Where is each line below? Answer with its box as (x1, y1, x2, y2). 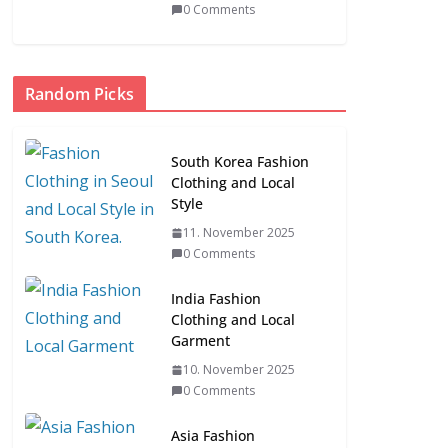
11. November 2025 (183, 224, 295, 241)
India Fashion (171, 289, 261, 308)
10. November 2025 (183, 361, 295, 378)
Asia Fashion (171, 426, 255, 445)
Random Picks (25, 83, 134, 105)
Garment (171, 331, 230, 350)
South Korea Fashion (171, 152, 309, 171)
